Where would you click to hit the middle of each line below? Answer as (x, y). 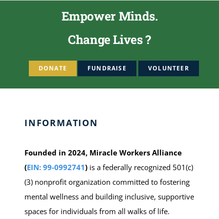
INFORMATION (61, 123)
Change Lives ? (109, 40)
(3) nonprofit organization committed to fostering (107, 182)
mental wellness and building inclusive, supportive (109, 197)
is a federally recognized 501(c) (140, 167)
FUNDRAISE (107, 68)
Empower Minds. (109, 16)
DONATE (53, 68)
